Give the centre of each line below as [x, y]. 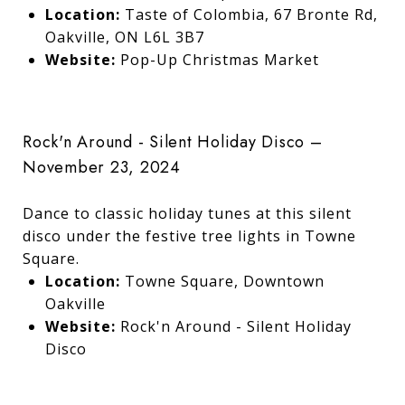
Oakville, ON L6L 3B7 [124, 37]
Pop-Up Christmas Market [219, 59]
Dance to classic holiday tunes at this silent [187, 213]
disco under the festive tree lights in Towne [189, 235]
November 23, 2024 [102, 167]
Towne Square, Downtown [222, 281]
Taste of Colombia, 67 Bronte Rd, [249, 14]
